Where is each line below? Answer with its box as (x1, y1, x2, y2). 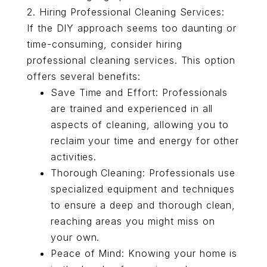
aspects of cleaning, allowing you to (50, 119, 229, 131)
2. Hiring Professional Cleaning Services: (26, 6, 225, 18)
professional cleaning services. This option (26, 54, 236, 66)
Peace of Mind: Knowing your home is (50, 247, 238, 259)
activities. (50, 151, 97, 163)
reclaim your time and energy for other (50, 135, 240, 147)
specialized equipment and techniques (50, 183, 235, 195)
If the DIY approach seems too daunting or (26, 22, 237, 34)
